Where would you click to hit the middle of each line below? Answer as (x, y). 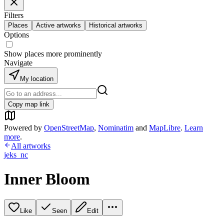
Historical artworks (116, 25)
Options (16, 35)
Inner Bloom (47, 179)
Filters (14, 15)
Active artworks (58, 25)
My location (37, 79)
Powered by (23, 128)
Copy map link (29, 104)
